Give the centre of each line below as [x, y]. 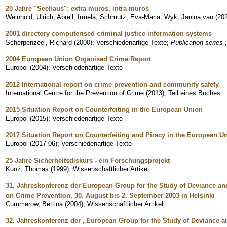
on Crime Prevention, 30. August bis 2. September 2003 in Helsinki [110, 195]
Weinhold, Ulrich [29, 17]
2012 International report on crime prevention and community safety [112, 84]
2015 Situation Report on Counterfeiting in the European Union [104, 109]
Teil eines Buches [194, 93]
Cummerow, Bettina [34, 204]
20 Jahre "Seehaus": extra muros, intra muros [77, 8]
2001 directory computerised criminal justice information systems [109, 33]
